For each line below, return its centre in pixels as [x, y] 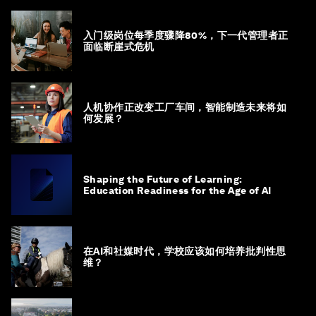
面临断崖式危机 [119, 46]
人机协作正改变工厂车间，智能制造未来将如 [185, 107]
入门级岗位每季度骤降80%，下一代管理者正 [186, 35]
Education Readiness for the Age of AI [177, 190]
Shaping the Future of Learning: [163, 179]
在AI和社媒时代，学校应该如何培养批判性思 [185, 251]
